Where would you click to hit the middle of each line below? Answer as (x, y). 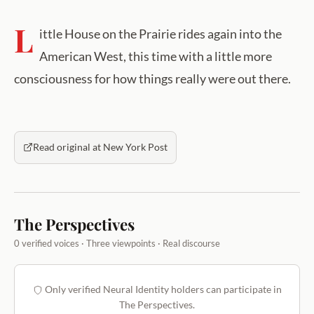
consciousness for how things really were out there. (152, 78)
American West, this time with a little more (156, 56)
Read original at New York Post (100, 147)
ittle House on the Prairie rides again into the (161, 33)
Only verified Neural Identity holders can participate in (162, 289)
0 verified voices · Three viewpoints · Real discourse (117, 243)
